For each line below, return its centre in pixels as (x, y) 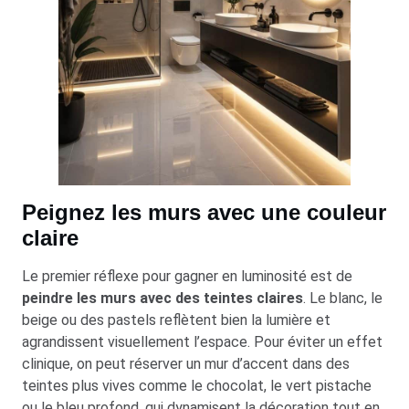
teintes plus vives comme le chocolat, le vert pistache (197, 385)
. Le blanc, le (343, 298)
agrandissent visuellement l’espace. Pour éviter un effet (202, 341)
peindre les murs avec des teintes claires (163, 298)
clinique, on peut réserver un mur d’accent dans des (186, 363)
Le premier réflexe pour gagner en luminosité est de (187, 276)
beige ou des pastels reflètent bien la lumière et (176, 320)
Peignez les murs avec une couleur (204, 212)
